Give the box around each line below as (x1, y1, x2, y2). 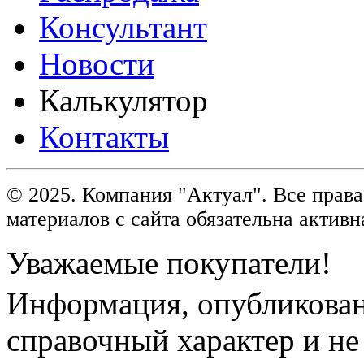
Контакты (39, 119, 169, 154)
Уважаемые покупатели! (6, 245, 331, 280)
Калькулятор (39, 82, 208, 118)
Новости (39, 45, 154, 81)
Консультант (39, 9, 207, 45)
